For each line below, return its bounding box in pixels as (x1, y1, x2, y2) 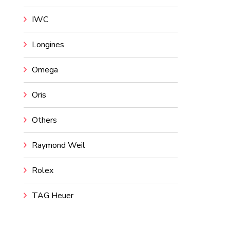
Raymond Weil (32, 140, 85, 151)
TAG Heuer (32, 190, 73, 201)
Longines (32, 39, 64, 50)
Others (32, 114, 57, 126)
